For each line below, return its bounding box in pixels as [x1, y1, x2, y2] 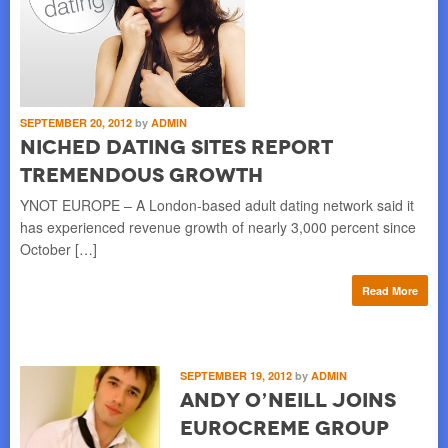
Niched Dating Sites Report [20, 133, 333, 160]
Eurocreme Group [180, 414, 389, 441]
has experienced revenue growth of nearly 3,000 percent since [20, 216, 416, 237]
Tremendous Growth [20, 161, 263, 188]
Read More [362, 282, 418, 298]
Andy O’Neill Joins [180, 386, 396, 413]
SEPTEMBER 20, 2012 [20, 114, 135, 130]
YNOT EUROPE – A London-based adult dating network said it [20, 194, 414, 215]
